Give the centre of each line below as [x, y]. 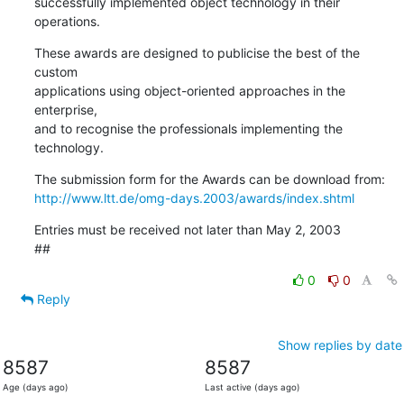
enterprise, [65, 109]
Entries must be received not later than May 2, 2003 [187, 229]
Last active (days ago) [252, 387]
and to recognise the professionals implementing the [188, 128]
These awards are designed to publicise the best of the [197, 52]
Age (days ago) [35, 387]
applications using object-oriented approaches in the [189, 90]
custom [55, 71]
